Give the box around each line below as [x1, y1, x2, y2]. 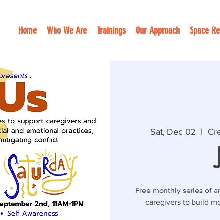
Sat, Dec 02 [150, 126, 196, 137]
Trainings [97, 25, 126, 36]
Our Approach [136, 25, 180, 36]
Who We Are [47, 25, 87, 36]
